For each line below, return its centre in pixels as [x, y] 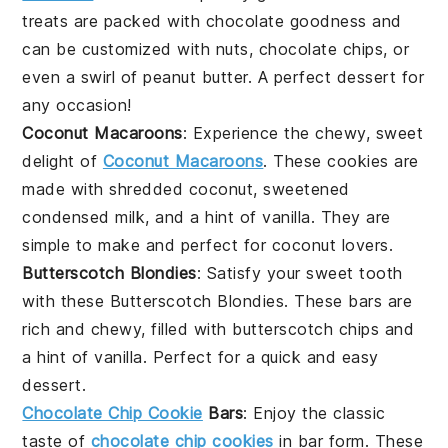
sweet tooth [354, 272]
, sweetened [301, 188]
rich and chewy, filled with [127, 328]
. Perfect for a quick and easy [260, 356]
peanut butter [195, 76]
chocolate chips [321, 48]
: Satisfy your [251, 272]
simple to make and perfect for [147, 244]
